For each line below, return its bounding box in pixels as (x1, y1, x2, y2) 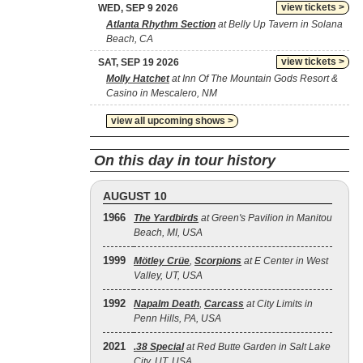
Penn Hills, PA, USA (134, 313, 221, 324)
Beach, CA (106, 33, 153, 45)
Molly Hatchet (106, 73, 169, 84)
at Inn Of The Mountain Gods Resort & (169, 73, 338, 84)
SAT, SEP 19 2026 (98, 57, 179, 68)
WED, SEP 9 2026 (98, 2, 178, 14)
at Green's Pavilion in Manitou (199, 212, 332, 224)
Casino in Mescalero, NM (106, 88, 217, 99)
